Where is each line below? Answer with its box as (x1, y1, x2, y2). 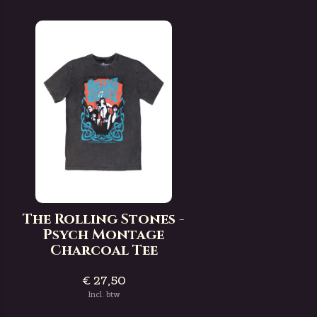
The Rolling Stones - (23, 209, 185, 229)
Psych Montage (43, 225, 165, 244)
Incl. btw (87, 289, 120, 299)
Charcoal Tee (50, 241, 158, 260)
